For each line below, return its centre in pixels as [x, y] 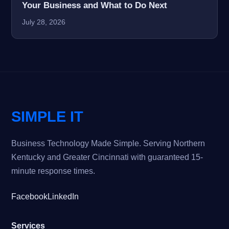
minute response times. [53, 171]
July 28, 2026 [44, 22]
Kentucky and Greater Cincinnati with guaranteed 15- [107, 157]
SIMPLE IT [48, 116]
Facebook [30, 196]
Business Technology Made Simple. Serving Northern [108, 143]
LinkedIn [63, 196]
